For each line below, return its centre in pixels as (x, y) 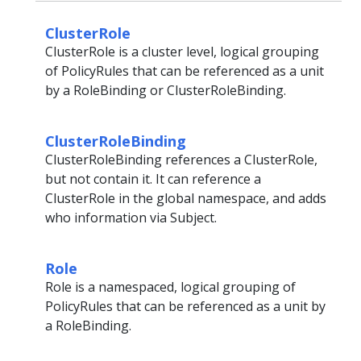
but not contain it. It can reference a (153, 178)
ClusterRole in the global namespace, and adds (186, 198)
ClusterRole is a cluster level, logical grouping (182, 51)
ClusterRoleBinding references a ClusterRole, (181, 159)
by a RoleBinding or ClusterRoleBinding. (166, 90)
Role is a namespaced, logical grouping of (170, 286)
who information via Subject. (131, 217)
